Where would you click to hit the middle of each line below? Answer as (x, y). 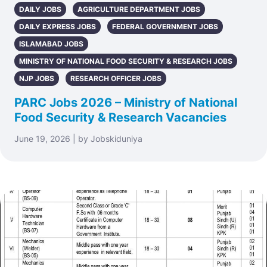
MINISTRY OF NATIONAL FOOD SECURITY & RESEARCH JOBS (126, 61)
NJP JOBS (37, 78)
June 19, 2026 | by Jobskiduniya (78, 139)
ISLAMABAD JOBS (51, 44)
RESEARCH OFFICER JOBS (116, 78)
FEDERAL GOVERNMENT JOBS (165, 27)
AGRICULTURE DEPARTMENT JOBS (139, 9)
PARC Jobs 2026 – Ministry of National (126, 103)
